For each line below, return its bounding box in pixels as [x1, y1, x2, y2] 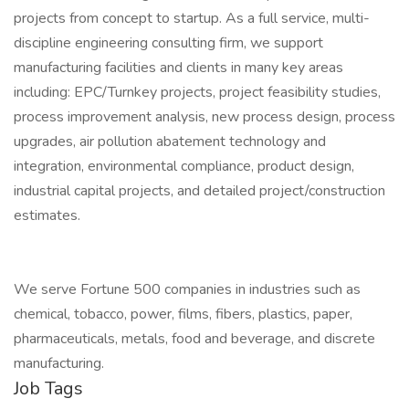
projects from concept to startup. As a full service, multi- [14, 8, 370, 28]
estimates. [14, 205, 80, 225]
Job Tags [14, 376, 83, 401]
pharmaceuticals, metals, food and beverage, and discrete [14, 329, 375, 349]
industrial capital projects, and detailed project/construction [14, 181, 385, 201]
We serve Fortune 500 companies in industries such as [14, 279, 361, 299]
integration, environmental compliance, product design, [14, 156, 354, 176]
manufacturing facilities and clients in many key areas [14, 58, 343, 78]
